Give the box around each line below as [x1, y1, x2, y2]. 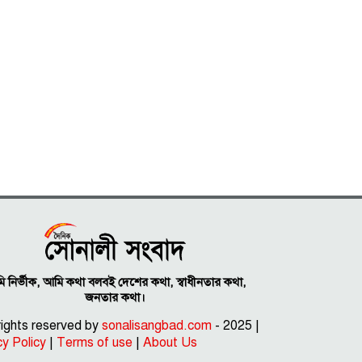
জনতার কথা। [85, 290, 146, 305]
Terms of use [57, 335, 133, 351]
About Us [143, 335, 198, 351]
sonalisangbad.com [102, 318, 213, 335]
